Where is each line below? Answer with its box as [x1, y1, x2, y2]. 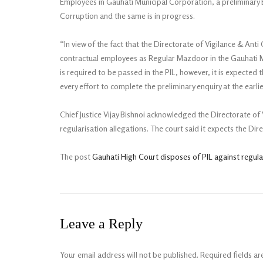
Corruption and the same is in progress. [60, 11, 195, 21]
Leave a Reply [60, 216, 143, 231]
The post [60, 151, 92, 161]
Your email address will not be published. [60, 249, 198, 259]
